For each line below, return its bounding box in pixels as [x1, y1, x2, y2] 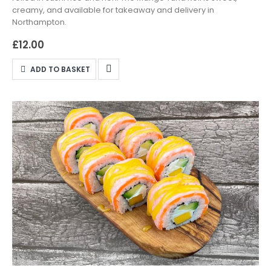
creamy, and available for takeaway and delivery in [12, 4, 214, 16]
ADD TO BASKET [30, 64, 91, 74]
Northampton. [12, 16, 67, 28]
